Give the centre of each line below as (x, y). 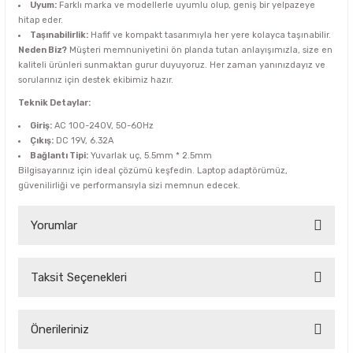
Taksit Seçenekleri (79, 277)
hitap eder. (41, 20)
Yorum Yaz (176, 325)
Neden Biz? (43, 50)
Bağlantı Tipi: (59, 156)
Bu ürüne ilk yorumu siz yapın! (176, 278)
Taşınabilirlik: (59, 35)
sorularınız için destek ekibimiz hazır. (96, 80)
